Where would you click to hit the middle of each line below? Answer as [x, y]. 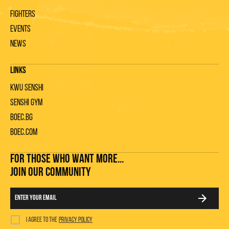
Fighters [23, 14]
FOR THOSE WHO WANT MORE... [67, 159]
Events [20, 29]
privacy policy [76, 220]
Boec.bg [21, 118]
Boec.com [24, 132]
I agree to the [42, 220]
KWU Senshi [27, 88]
